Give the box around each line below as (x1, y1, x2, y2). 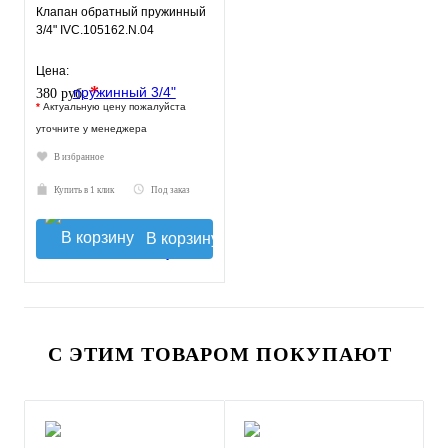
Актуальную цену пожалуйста (43, 101, 186, 112)
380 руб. (36, 86, 90, 101)
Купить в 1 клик (54, 185, 114, 195)
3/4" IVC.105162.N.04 (36, 23, 154, 37)
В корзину (146, 230, 220, 247)
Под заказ (151, 185, 191, 195)
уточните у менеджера (36, 123, 147, 134)
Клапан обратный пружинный (36, 5, 206, 19)
